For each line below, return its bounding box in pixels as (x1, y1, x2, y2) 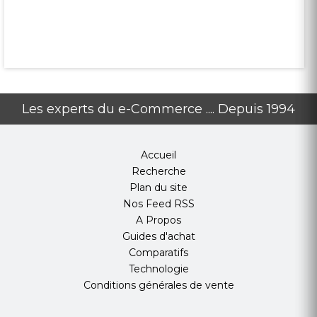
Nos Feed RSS (122, 197, 195, 211)
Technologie (128, 263, 189, 276)
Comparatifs (129, 246, 188, 260)
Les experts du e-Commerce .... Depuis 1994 (22, 101, 295, 117)
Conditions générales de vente (83, 279, 234, 292)
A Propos (136, 214, 181, 227)
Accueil (141, 149, 176, 162)
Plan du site (129, 181, 188, 195)
